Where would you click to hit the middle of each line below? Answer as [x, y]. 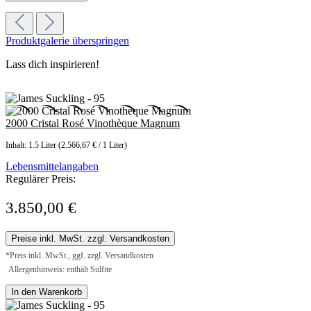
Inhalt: [17, 145]
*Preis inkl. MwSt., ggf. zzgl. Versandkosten [79, 256]
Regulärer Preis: [41, 179]
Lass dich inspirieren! [52, 65]
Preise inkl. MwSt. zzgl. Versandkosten [90, 239]
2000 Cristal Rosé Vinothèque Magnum [93, 124]
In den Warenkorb [47, 292]
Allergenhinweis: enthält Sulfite [60, 270]
